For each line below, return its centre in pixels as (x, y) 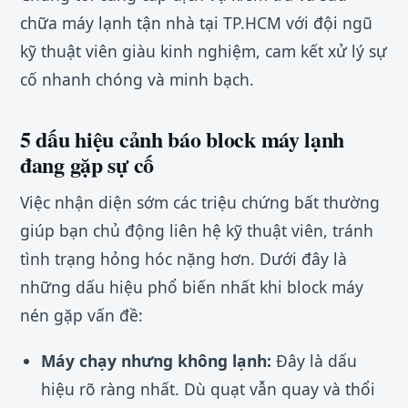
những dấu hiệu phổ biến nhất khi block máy (192, 286)
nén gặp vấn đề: (82, 315)
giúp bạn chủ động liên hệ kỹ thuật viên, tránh (197, 230)
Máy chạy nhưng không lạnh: (156, 361)
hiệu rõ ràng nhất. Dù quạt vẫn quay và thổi (208, 389)
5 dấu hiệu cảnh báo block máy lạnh (183, 138)
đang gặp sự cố (87, 164)
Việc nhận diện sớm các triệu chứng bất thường (200, 202)
